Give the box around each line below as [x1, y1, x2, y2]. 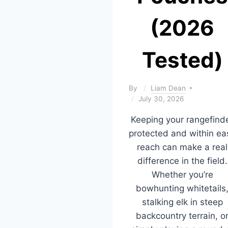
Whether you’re [151, 169, 213, 180]
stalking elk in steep [141, 196, 223, 207]
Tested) [141, 46, 223, 73]
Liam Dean [151, 83, 186, 92]
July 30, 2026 [138, 94, 184, 103]
